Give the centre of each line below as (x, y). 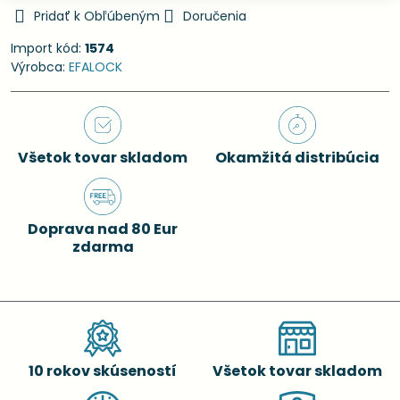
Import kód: (48, 48)
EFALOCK (96, 67)
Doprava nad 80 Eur (103, 229)
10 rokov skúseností (103, 371)
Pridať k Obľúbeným (97, 16)
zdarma (103, 247)
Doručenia (215, 16)
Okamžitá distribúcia (297, 158)
